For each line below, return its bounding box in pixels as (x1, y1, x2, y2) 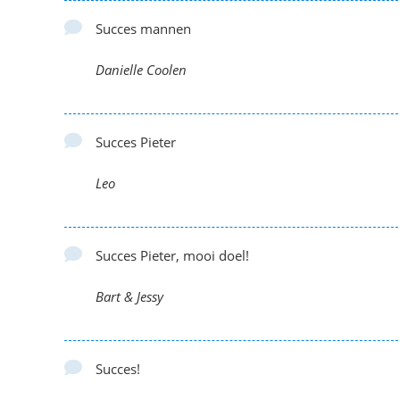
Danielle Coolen (96, 61, 187, 79)
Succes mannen (96, 20, 191, 37)
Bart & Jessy (96, 287, 163, 305)
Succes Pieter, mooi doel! (96, 246, 249, 264)
